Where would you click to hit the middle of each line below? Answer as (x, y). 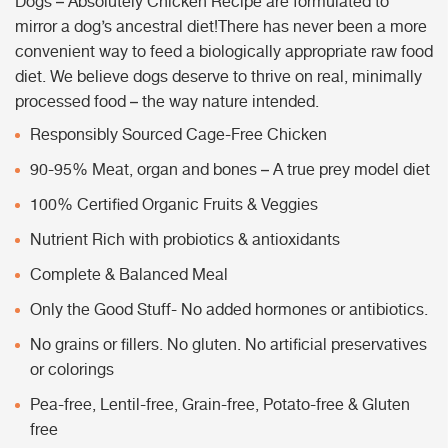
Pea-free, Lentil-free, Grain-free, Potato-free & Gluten (220, 406)
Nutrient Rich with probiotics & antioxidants (185, 241)
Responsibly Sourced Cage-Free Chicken (178, 136)
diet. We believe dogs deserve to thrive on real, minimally (218, 78)
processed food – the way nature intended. (167, 103)
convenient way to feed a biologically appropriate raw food (224, 53)
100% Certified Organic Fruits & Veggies (174, 206)
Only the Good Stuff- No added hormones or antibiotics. (229, 311)
